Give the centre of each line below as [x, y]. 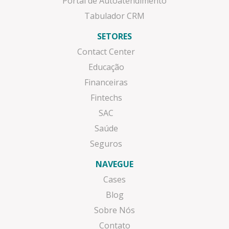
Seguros [106, 144]
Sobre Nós [114, 210]
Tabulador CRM [114, 16]
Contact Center [106, 52]
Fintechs [106, 98]
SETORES [114, 37]
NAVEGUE [114, 164]
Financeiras [106, 83]
